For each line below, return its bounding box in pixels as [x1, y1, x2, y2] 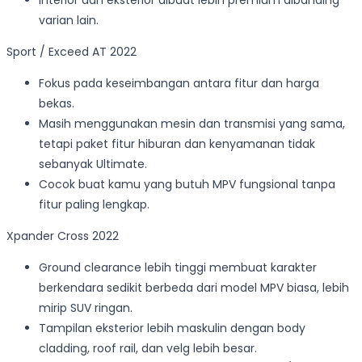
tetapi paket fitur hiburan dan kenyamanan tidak [39, 136, 315, 153]
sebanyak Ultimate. [39, 156, 147, 173]
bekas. [39, 95, 74, 112]
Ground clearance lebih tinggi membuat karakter [39, 259, 317, 276]
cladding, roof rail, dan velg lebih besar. [39, 340, 257, 357]
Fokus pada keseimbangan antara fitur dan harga [39, 75, 319, 92]
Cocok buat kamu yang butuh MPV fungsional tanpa [39, 176, 335, 193]
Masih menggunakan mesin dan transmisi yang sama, [39, 116, 345, 133]
